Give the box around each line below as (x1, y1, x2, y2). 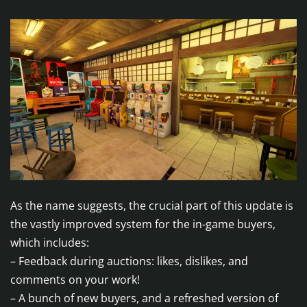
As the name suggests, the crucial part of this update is (10, 197, 293, 213)
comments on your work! (10, 271, 140, 287)
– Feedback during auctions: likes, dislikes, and (10, 253, 248, 269)
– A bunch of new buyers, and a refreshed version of (10, 290, 278, 306)
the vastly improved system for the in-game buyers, (10, 216, 275, 232)
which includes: (10, 234, 89, 250)
